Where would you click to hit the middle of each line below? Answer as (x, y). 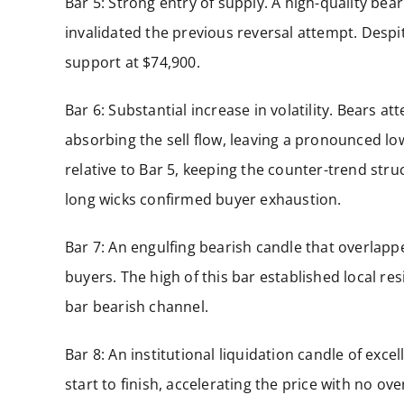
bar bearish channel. (137, 306)
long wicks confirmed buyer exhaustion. (203, 199)
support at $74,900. (133, 62)
